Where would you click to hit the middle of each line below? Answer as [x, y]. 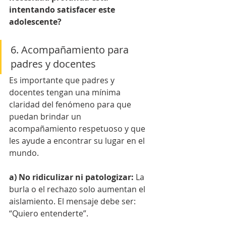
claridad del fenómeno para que [71, 105]
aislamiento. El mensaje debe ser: [73, 202]
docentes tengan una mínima [66, 93]
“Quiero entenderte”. [49, 214]
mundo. [24, 153]
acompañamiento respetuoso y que [78, 129]
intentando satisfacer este [63, 10]
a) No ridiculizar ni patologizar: [72, 177]
